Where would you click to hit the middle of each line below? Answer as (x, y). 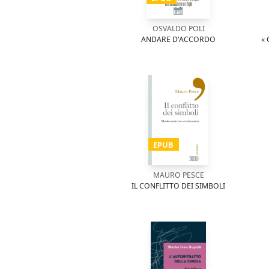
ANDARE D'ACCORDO (178, 39)
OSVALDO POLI (178, 29)
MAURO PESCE (178, 175)
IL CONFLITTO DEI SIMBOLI (178, 186)
